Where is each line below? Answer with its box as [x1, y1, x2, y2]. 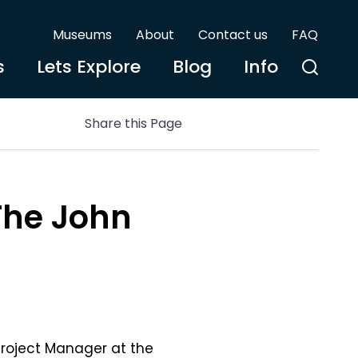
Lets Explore [37, 54, 141, 79]
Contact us [198, 26, 268, 44]
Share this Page [85, 114, 182, 133]
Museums [53, 26, 112, 44]
